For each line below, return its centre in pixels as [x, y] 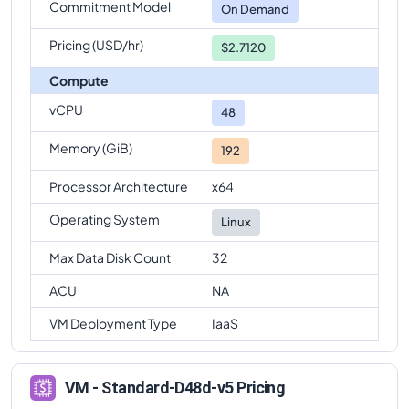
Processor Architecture [119, 186]
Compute [79, 80]
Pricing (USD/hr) [96, 44]
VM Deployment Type [113, 323]
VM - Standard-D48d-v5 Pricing [175, 388]
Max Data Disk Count [110, 257]
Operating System [105, 219]
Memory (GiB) [91, 147]
